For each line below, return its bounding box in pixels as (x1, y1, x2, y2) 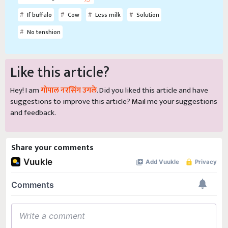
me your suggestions (146, 95, 217, 108)
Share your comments (11, 141, 94, 155)
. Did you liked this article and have (97, 84, 208, 97)
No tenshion (25, 27, 61, 38)
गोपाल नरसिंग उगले (41, 84, 97, 97)
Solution (135, 10, 159, 20)
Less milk (94, 10, 121, 20)
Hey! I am (10, 84, 41, 97)
